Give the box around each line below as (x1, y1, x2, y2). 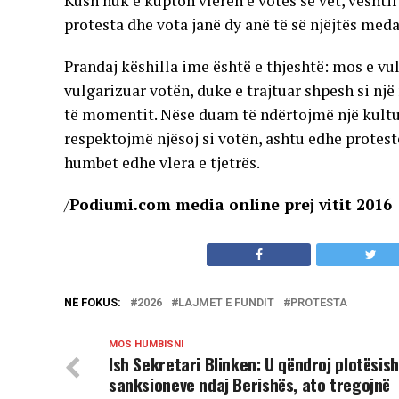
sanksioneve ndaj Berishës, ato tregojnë (109, 371, 391, 397)
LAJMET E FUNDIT (178, 296, 274, 309)
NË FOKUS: (64, 296, 121, 309)
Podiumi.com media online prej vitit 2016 (69, 194, 392, 215)
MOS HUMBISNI (109, 338, 183, 350)
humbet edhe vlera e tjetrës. (64, 152, 260, 173)
